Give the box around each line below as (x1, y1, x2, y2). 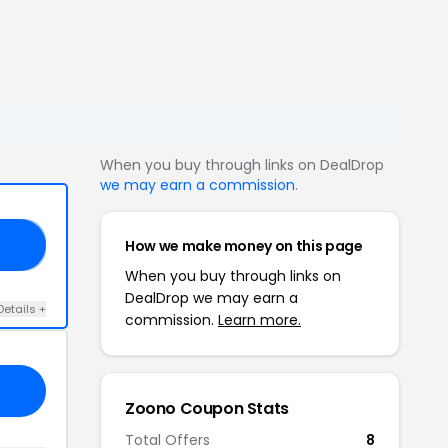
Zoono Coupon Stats (125, 397, 289, 420)
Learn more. (218, 310, 301, 330)
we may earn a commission (100, 175, 295, 195)
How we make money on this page (125, 236, 363, 256)
